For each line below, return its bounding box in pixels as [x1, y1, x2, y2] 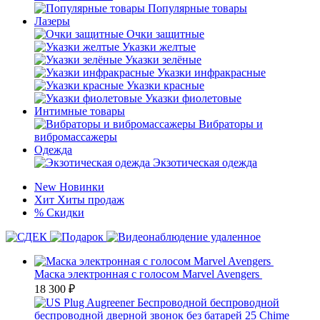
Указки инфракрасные [157, 66, 266, 79]
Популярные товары [148, 2, 247, 14]
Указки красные [126, 79, 204, 91]
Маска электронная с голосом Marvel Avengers [34, 268, 262, 280]
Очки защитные [126, 28, 204, 40]
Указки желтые [122, 41, 196, 53]
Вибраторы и [199, 118, 263, 130]
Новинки [59, 181, 104, 193]
